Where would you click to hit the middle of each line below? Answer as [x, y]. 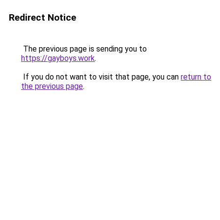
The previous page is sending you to [84, 49]
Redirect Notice [42, 17]
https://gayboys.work [58, 58]
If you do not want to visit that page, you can [101, 77]
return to [196, 77]
